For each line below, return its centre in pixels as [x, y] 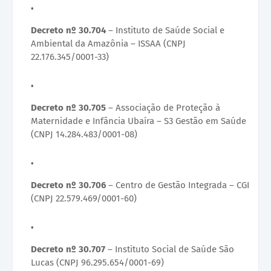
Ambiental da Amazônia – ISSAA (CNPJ [108, 44]
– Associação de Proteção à [163, 108]
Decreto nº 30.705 [68, 108]
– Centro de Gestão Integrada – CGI [178, 185]
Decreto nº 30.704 [68, 31]
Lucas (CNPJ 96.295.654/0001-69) [97, 263]
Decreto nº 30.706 [68, 185]
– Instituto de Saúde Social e [165, 31]
